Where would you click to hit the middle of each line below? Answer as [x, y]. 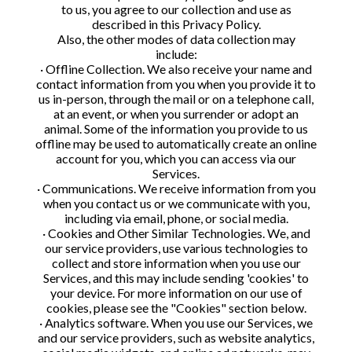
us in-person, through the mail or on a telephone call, [176, 99]
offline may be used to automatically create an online [176, 143]
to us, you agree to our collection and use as [176, 9]
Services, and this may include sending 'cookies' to [176, 278]
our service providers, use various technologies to [176, 248]
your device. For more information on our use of [176, 293]
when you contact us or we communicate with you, [176, 203]
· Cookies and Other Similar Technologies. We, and [176, 233]
